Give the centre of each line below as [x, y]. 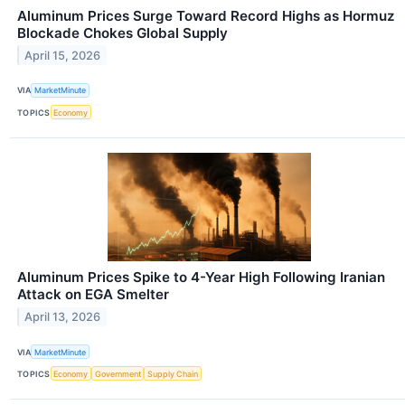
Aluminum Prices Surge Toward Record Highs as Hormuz [206, 15]
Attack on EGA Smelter [93, 295]
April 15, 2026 [63, 55]
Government [118, 373]
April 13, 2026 [63, 316]
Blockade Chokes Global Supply [122, 33]
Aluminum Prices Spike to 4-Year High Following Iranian [201, 278]
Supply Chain [173, 373]
